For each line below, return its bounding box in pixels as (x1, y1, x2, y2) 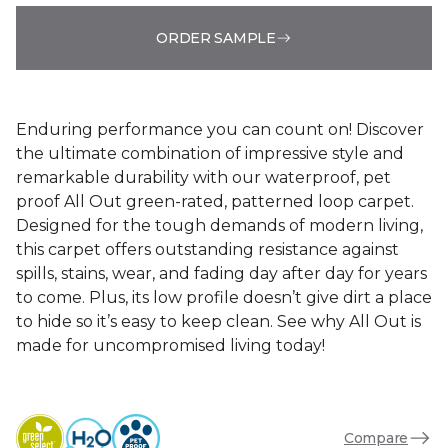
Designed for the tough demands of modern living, (16, 216, 423, 235)
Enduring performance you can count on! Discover (16, 120, 424, 139)
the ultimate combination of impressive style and (16, 144, 404, 163)
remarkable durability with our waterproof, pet (16, 168, 391, 187)
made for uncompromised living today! (16, 336, 325, 355)
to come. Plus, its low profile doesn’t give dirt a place (16, 288, 432, 307)
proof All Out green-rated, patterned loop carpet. (16, 192, 414, 211)
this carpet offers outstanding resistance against (16, 240, 399, 259)
